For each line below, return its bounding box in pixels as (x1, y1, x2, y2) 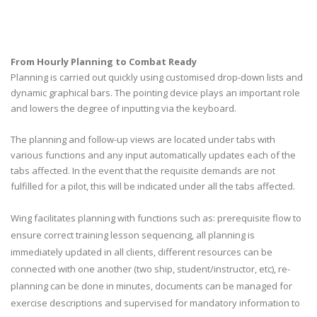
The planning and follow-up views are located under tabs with (11, 133, 275, 146)
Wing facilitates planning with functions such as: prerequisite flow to (11, 212, 301, 224)
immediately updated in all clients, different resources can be (11, 246, 272, 258)
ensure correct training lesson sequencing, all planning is (11, 229, 255, 241)
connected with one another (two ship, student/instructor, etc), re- (11, 263, 290, 275)
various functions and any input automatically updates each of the (11, 149, 296, 161)
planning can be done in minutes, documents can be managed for (11, 279, 292, 292)
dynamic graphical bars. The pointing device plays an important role (11, 86, 300, 99)
